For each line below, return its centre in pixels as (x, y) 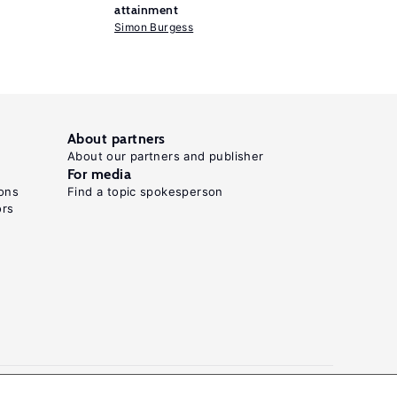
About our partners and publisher (166, 156)
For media (100, 174)
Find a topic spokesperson (145, 191)
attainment (146, 10)
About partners (117, 139)
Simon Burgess (154, 27)
